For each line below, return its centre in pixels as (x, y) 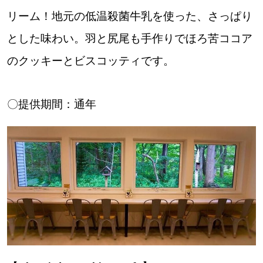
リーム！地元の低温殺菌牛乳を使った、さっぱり (129, 16)
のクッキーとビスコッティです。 (90, 61)
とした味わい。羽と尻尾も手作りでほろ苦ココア (129, 39)
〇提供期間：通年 (51, 104)
